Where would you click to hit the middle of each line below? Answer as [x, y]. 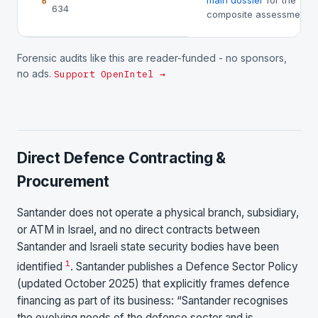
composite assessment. [259, 14]
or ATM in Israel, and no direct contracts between [138, 229]
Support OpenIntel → [110, 74]
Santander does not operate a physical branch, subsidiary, [158, 212]
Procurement [63, 181]
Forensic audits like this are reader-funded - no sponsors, [152, 58]
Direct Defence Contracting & [122, 158]
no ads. [35, 73]
